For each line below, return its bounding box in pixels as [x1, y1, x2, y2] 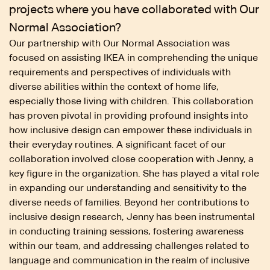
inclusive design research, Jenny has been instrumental [9, 210, 255, 222]
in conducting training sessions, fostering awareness [9, 225, 243, 237]
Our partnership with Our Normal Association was [9, 37, 230, 49]
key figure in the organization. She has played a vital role [9, 167, 259, 179]
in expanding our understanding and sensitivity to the [9, 181, 246, 193]
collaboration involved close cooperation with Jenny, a [9, 152, 254, 165]
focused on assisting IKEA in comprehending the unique [9, 51, 258, 63]
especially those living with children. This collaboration [9, 95, 253, 107]
